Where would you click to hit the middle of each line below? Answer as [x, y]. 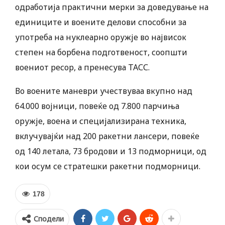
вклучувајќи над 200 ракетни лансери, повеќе [107, 136]
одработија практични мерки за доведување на [112, 7]
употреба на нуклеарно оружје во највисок [101, 37]
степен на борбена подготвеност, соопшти [101, 52]
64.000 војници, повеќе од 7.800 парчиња [97, 106]
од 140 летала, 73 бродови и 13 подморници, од [111, 151]
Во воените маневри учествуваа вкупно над [104, 91]
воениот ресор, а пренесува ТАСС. [82, 68]
